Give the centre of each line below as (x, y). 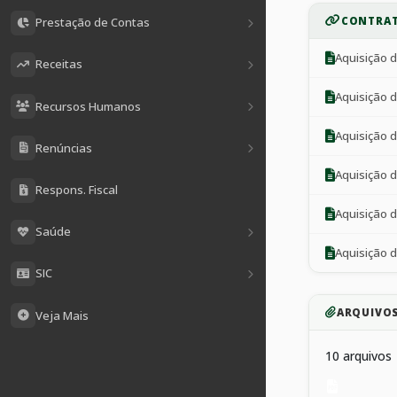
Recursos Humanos (88, 106)
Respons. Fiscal (77, 190)
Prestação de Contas (93, 23)
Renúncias (64, 148)
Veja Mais (62, 315)
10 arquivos (358, 356)
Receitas (59, 64)
